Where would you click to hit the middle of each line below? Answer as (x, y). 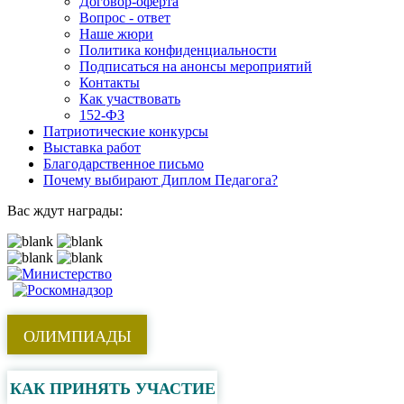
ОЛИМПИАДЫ (77, 336)
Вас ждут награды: (65, 211)
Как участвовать (130, 99)
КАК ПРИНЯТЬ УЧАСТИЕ (112, 389)
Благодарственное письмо (124, 164)
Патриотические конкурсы (126, 131)
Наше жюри (116, 34)
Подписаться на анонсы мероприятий (196, 66)
